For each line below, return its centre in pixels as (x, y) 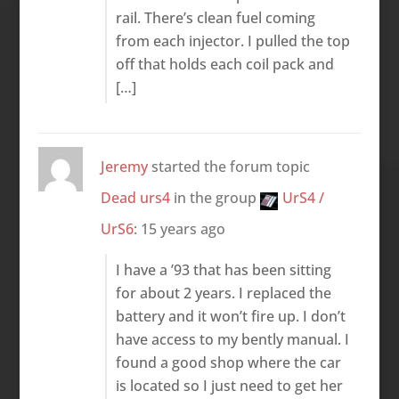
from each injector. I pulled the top (232, 41)
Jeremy (124, 166)
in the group (215, 197)
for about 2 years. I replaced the (223, 293)
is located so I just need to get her (229, 385)
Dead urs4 (135, 197)
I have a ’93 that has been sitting (223, 269)
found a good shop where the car (228, 362)
